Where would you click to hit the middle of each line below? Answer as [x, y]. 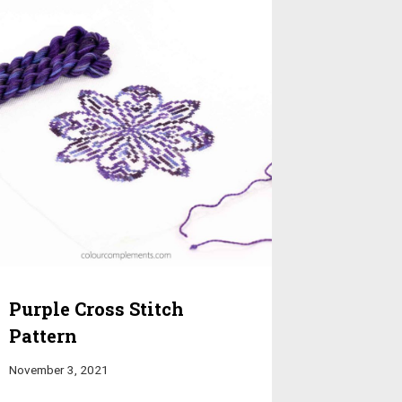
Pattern [44, 335]
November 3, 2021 [59, 370]
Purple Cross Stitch [97, 308]
